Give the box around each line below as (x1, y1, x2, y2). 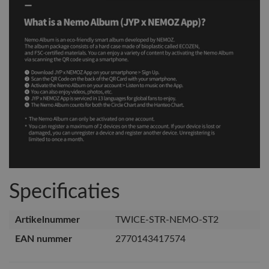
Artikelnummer (15, 215, 80, 225)
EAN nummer (15, 234, 72, 244)
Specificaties (9, 182, 120, 203)
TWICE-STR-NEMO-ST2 (115, 215, 219, 225)
